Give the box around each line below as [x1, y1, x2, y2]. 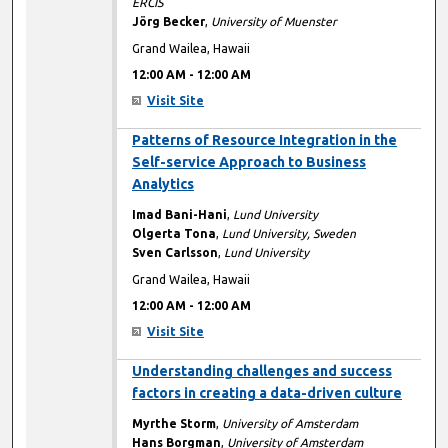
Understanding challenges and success [132, 363, 393, 380]
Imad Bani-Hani [132, 208, 228, 222]
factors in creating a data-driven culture [132, 385, 403, 402]
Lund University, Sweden [222, 227, 357, 241]
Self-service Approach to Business [132, 154, 367, 171]
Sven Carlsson [132, 246, 219, 260]
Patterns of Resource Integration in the [132, 132, 398, 149]
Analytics [132, 176, 195, 193]
